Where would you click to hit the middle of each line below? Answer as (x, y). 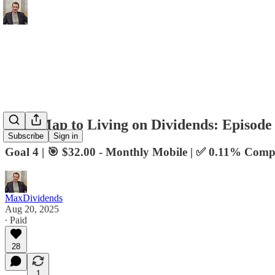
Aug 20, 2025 (32, 209)
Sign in (66, 136)
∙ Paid (16, 220)
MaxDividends (34, 198)
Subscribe (26, 136)
